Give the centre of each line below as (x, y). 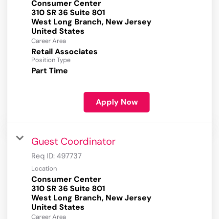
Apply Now (117, 102)
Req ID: (44, 156)
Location (44, 169)
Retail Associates (65, 52)
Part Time (50, 71)
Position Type (51, 60)
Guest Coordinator (73, 142)
